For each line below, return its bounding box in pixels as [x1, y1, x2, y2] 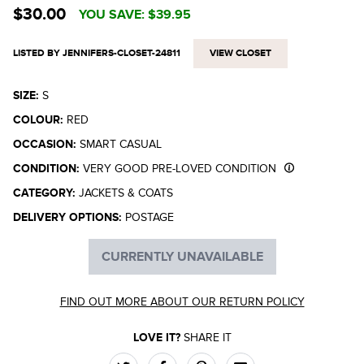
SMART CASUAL [80, 137, 162, 151]
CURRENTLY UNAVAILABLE [101, 249, 263, 265]
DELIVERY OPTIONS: [13, 210, 125, 224]
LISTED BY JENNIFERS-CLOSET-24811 [13, 47, 180, 59]
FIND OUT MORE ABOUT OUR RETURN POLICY [59, 295, 305, 309]
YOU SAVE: [79, 6, 145, 23]
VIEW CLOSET [210, 47, 271, 59]
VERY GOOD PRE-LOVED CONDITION [83, 162, 276, 175]
